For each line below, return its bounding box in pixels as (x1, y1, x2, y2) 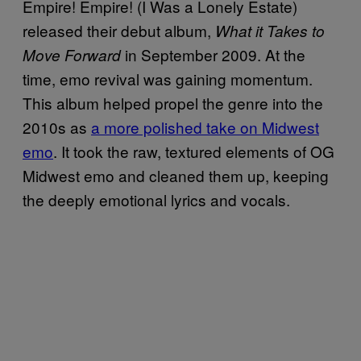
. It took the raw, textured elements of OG (53, 139, 334, 162)
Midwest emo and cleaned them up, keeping (23, 164, 329, 186)
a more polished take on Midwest (91, 115, 319, 138)
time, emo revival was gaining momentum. (23, 67, 313, 89)
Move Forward (23, 44, 121, 65)
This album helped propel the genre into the (23, 91, 323, 114)
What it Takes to (215, 19, 325, 41)
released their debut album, (23, 19, 215, 41)
